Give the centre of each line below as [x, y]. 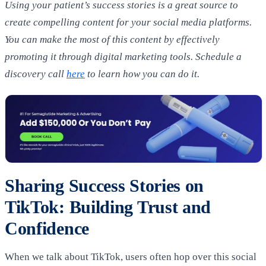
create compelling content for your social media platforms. [128, 22]
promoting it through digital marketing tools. [99, 56]
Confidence [47, 228]
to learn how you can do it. [142, 74]
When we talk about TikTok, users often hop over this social [131, 257]
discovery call [36, 74]
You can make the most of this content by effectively [112, 39]
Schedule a [217, 56]
